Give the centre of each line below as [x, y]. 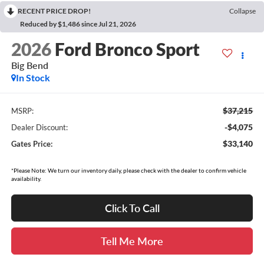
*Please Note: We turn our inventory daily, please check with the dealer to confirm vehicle [128, 170]
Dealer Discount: [39, 127]
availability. [26, 178]
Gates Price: [32, 143]
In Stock [33, 78]
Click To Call [132, 208]
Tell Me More [132, 241]
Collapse [242, 11]
